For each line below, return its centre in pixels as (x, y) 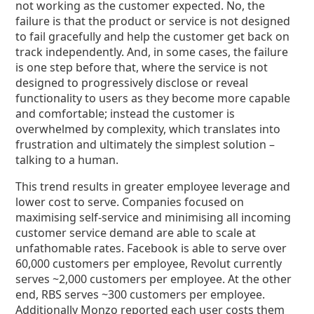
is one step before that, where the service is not (142, 67)
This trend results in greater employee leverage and (153, 186)
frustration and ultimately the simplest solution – (145, 144)
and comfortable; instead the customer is (125, 114)
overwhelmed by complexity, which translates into (148, 129)
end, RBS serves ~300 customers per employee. (141, 294)
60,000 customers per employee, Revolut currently (149, 264)
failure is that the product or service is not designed (153, 21)
